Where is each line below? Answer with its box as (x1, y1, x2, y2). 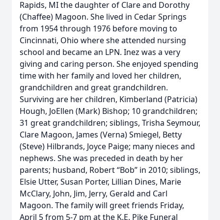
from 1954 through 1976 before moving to (20, 23, 177, 34)
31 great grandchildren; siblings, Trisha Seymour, (20, 117, 200, 128)
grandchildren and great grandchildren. (20, 82, 168, 93)
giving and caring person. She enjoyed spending (20, 58, 198, 69)
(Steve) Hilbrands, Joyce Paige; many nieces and (20, 141, 195, 152)
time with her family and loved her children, (20, 70, 181, 81)
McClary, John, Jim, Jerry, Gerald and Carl (20, 188, 167, 199)
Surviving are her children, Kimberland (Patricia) (20, 94, 197, 105)
